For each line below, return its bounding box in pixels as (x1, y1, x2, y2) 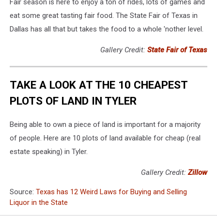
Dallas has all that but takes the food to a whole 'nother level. (10, 24, 205, 33)
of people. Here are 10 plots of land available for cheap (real (10, 134, 201, 143)
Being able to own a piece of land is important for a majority (10, 120, 201, 129)
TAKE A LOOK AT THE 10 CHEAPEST (10, 78, 188, 91)
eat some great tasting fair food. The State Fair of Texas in (10, 11, 198, 20)
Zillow (188, 168, 207, 177)
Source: (10, 187, 36, 197)
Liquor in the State (10, 198, 68, 207)
